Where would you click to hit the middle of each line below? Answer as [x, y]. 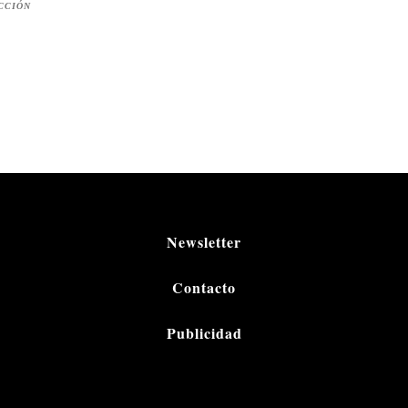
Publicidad [204, 333]
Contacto [204, 288]
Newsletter [204, 241]
